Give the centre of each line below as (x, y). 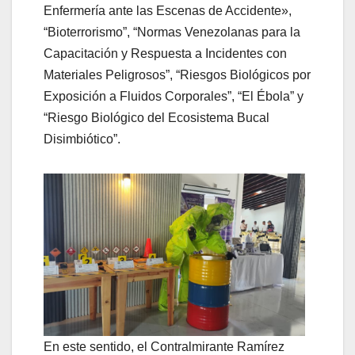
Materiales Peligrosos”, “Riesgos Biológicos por (177, 74)
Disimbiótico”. (82, 139)
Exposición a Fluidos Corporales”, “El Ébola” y (174, 96)
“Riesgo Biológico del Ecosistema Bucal (157, 117)
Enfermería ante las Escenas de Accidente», (168, 10)
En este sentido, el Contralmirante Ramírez (164, 346)
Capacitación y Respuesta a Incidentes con (165, 53)
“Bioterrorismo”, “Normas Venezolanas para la (172, 32)
